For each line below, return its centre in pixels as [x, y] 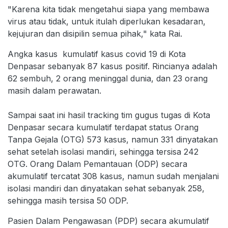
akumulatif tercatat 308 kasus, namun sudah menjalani [113, 176]
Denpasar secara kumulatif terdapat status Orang [103, 127]
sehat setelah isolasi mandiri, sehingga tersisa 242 [103, 152]
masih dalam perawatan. [54, 91]
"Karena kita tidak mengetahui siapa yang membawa [108, 9]
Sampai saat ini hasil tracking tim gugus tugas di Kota [109, 115]
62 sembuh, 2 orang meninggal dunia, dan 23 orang [108, 78]
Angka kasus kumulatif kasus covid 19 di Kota [97, 54]
